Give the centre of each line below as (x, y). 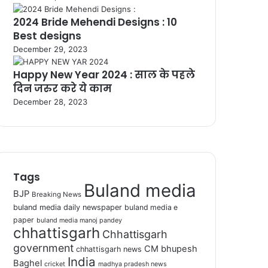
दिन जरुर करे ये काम (63, 88)
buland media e (151, 207)
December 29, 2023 (50, 49)
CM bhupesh (170, 249)
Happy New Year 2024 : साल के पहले (104, 74)
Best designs (47, 36)
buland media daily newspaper (67, 207)
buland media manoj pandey (79, 220)
